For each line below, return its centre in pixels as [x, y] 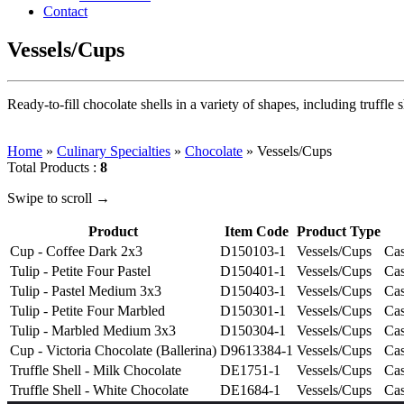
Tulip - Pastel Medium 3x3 [86, 290]
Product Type [339, 231]
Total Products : [54, 167]
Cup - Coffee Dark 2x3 [76, 251]
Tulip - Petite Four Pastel [80, 271]
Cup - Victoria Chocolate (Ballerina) [113, 350]
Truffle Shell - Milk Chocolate [96, 370]
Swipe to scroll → [59, 197]
